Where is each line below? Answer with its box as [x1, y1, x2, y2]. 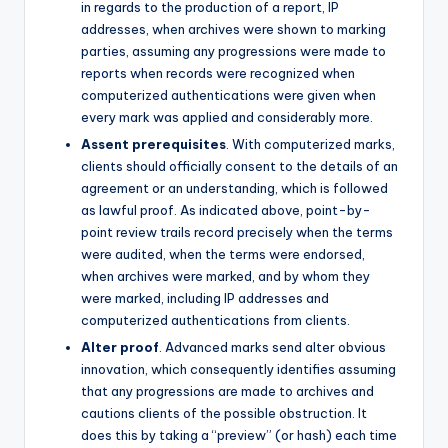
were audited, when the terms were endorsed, [81, 245, 365, 262]
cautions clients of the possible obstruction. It [81, 404, 367, 421]
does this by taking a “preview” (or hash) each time [81, 426, 397, 443]
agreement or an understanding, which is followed [81, 179, 388, 196]
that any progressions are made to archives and [81, 382, 374, 399]
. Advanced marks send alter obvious [159, 338, 386, 355]
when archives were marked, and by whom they [81, 267, 370, 284]
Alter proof [81, 338, 159, 355]
